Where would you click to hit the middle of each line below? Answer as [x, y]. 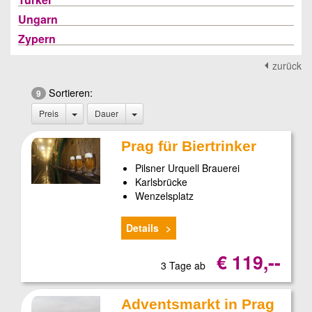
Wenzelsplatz [165, 196]
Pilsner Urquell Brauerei [188, 168]
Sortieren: [69, 92]
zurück [287, 65]
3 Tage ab [184, 265]
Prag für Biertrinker [189, 146]
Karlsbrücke [162, 182]
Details [143, 227]
